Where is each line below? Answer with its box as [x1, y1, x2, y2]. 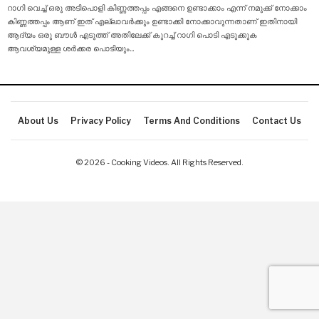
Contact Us [252, 115, 301, 126]
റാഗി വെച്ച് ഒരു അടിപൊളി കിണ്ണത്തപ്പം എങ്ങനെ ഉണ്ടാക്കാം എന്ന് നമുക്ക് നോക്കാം [7, 2, 307, 13]
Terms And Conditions [143, 115, 240, 126]
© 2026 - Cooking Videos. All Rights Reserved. [75, 157, 244, 167]
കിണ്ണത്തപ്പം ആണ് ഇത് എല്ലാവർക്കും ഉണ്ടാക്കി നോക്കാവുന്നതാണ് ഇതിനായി [7, 16, 297, 26]
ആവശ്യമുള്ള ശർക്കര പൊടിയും [7, 43, 130, 53]
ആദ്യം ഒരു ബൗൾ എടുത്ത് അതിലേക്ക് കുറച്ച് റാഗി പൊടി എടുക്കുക [7, 29, 257, 40]
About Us [18, 115, 58, 126]
